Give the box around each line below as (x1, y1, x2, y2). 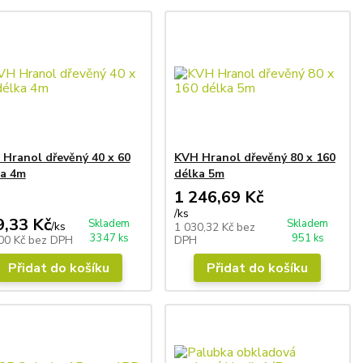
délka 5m (173, 165, 224, 181)
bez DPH (28, 232, 73, 248)
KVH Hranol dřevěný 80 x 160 (173, 149, 335, 165)
